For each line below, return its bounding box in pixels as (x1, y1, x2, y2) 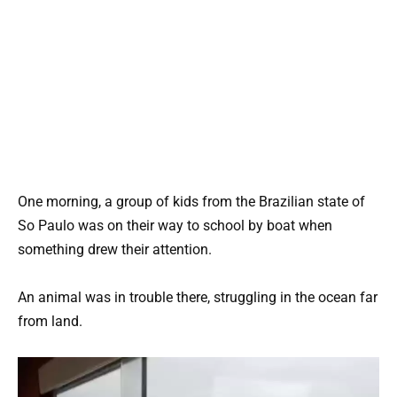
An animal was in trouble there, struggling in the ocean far (18, 288, 378, 306)
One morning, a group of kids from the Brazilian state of (18, 192, 365, 210)
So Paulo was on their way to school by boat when (18, 216, 332, 234)
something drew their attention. (18, 240, 212, 258)
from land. (18, 312, 82, 330)
